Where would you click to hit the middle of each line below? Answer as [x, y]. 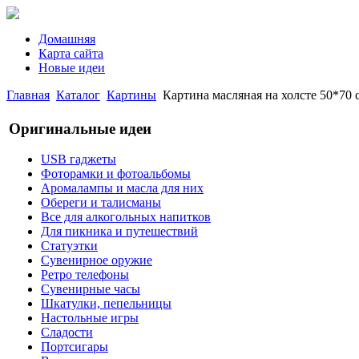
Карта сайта [71, 53]
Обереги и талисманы [101, 203]
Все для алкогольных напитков [126, 217]
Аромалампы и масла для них [122, 188]
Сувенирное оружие [97, 260]
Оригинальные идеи [80, 128]
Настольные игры [90, 318]
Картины [131, 95]
